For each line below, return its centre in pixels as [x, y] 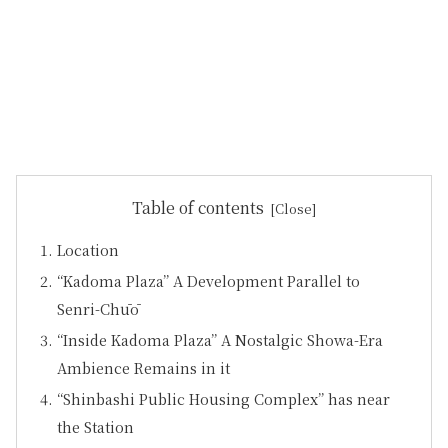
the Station [96, 426]
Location [88, 250]
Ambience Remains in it [144, 368]
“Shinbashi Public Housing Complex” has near [224, 398]
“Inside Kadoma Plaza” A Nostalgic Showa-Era [220, 340]
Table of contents [197, 207]
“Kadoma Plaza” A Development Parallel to [209, 281]
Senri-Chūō [98, 309]
